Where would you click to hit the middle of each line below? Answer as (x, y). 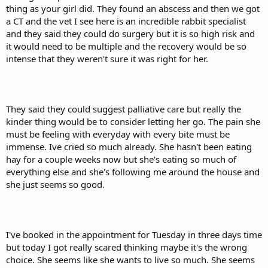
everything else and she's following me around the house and (133, 172)
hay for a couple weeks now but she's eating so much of (121, 159)
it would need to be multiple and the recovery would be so (126, 46)
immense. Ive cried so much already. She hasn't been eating (129, 147)
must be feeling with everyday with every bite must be (118, 134)
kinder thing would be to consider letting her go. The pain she (133, 122)
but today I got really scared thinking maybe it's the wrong (127, 247)
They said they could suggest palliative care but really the (124, 109)
